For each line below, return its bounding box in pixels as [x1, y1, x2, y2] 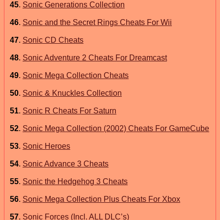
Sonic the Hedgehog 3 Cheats [23, 177, 128, 186]
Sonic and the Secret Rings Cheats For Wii [23, 18, 172, 27]
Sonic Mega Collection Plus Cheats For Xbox [23, 194, 180, 203]
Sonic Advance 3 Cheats [23, 159, 109, 168]
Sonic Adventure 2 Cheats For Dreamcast [23, 53, 167, 62]
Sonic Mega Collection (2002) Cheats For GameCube [23, 124, 209, 133]
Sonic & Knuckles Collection [23, 88, 122, 97]
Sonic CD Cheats [23, 35, 83, 44]
